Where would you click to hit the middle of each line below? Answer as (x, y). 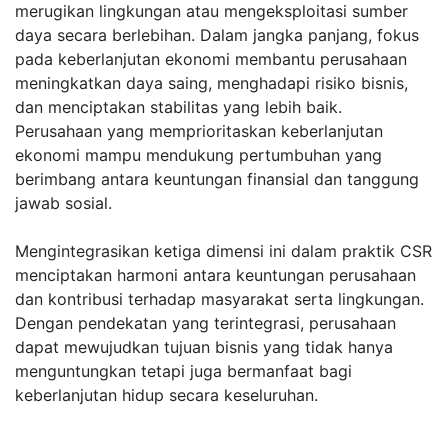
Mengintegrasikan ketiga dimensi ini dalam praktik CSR (223, 251)
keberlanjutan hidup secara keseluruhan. (166, 395)
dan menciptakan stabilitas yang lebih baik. (178, 107)
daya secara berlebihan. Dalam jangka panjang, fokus (217, 35)
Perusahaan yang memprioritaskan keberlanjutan (199, 131)
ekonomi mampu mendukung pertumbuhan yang (198, 155)
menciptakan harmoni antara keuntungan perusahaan (215, 275)
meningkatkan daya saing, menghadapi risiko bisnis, (211, 83)
